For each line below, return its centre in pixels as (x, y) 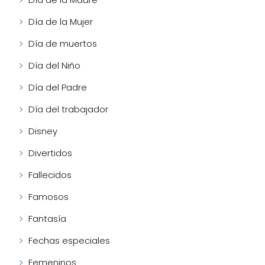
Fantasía (47, 219)
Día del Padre (58, 88)
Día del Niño (54, 66)
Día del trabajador (68, 109)
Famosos (49, 197)
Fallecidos (50, 175)
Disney (43, 131)
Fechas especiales (69, 241)
